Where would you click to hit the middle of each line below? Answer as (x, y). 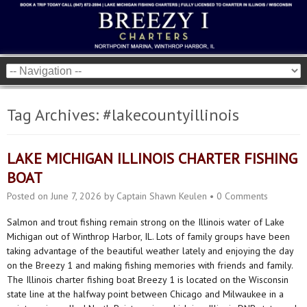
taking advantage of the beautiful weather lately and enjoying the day (150, 250)
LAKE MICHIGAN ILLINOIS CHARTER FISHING (152, 158)
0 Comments (242, 196)
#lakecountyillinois (171, 114)
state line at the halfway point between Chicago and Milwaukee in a (145, 294)
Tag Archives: (55, 114)
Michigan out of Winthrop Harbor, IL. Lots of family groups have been (148, 236)
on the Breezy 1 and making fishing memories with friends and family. (150, 265)
